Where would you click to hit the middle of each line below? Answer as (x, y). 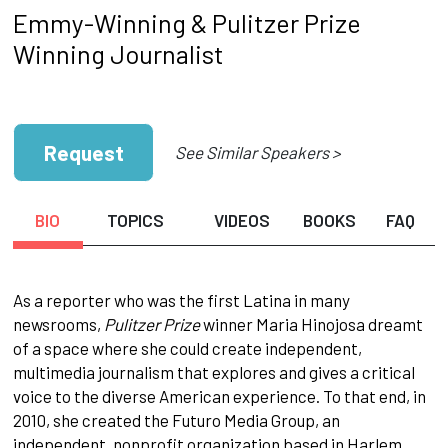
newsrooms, (58, 324)
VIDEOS (241, 220)
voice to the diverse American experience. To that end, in (219, 396)
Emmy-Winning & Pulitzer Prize (186, 22)
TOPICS (136, 220)
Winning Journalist (118, 53)
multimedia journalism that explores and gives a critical (213, 372)
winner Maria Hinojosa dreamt (311, 324)
